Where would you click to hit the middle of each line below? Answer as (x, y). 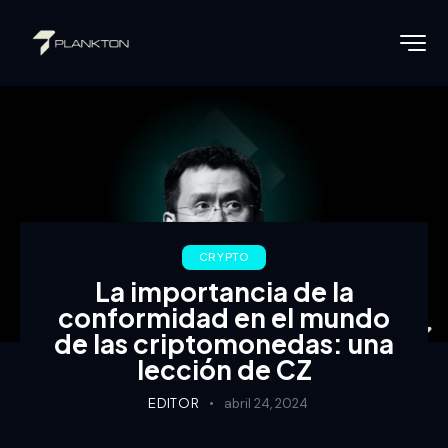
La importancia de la (224, 292)
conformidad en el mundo (224, 318)
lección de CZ (224, 370)
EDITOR (173, 403)
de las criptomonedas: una (224, 344)
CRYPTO (224, 257)
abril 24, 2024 (265, 404)
